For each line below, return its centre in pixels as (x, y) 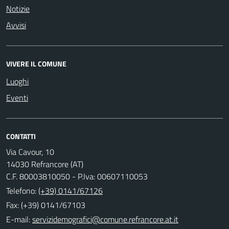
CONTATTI (21, 136)
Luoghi (17, 81)
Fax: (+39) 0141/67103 (46, 205)
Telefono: (22, 190)
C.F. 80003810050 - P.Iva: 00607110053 (77, 176)
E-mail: (18, 219)
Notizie (18, 8)
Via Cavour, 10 (30, 152)
